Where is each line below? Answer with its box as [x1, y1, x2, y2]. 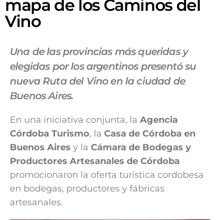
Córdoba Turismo [10, 128, 89, 139]
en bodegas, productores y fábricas [10, 183, 165, 194]
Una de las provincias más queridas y [10, 46, 189, 58]
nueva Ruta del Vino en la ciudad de [10, 75, 185, 87]
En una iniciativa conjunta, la [10, 114, 140, 126]
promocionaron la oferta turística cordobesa [10, 169, 204, 181]
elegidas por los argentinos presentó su [10, 60, 196, 73]
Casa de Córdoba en [104, 128, 195, 139]
